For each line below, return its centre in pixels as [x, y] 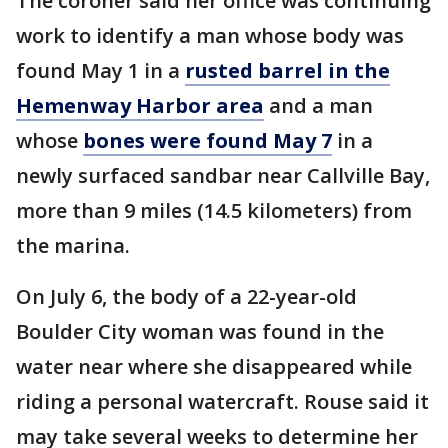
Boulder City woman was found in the [200, 331]
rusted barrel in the [287, 70]
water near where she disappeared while [214, 366]
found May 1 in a [100, 70]
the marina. [73, 245]
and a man [318, 105]
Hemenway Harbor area [140, 105]
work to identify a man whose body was [210, 35]
